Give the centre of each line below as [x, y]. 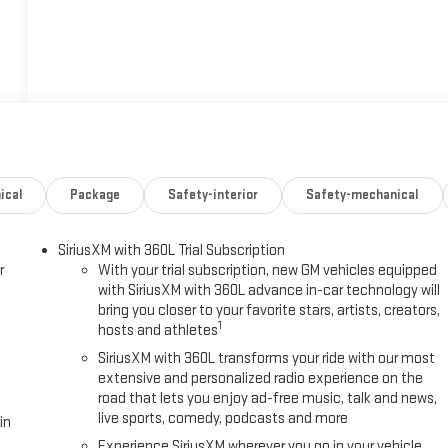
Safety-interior [213, 195]
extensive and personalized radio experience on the [261, 379]
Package [95, 195]
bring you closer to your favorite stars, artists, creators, [269, 311]
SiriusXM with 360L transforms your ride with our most [267, 359]
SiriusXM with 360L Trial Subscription [172, 251]
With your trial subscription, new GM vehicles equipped [268, 271]
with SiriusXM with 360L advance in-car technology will [269, 291]
